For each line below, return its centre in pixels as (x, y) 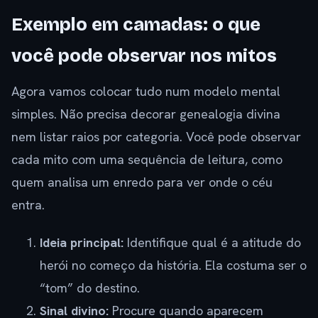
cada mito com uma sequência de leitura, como (147, 160)
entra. (28, 205)
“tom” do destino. (90, 288)
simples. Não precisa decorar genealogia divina (146, 114)
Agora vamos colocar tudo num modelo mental (146, 92)
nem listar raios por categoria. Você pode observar (156, 137)
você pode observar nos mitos (144, 56)
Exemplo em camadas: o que (136, 25)
